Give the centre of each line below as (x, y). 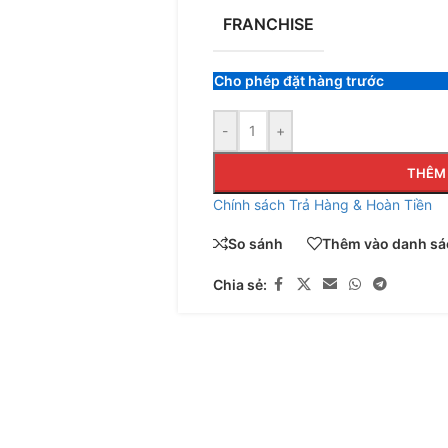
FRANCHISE (268, 24)
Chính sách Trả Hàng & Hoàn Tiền (322, 205)
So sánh (255, 243)
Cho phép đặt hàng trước (298, 81)
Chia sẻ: (239, 284)
